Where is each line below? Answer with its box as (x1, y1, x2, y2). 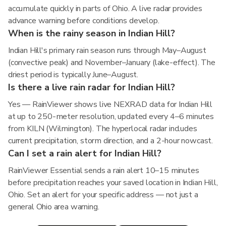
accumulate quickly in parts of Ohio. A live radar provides (8, 3, 202, 14)
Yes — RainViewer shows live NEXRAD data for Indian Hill (8, 99, 213, 110)
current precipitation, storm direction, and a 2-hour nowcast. (8, 135, 213, 146)
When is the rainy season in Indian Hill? (8, 27, 175, 39)
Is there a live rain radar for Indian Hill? (8, 81, 175, 93)
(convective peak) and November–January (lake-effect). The (8, 57, 215, 68)
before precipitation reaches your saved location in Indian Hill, (8, 177, 218, 188)
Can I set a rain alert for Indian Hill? (8, 147, 161, 159)
